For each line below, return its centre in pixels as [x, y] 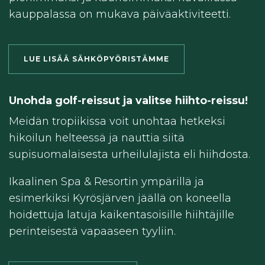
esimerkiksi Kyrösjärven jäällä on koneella [120, 198]
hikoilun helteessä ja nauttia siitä [97, 138]
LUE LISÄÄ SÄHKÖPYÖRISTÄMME [96, 59]
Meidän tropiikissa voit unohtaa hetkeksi [117, 122]
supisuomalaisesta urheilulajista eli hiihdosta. [130, 155]
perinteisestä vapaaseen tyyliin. [92, 232]
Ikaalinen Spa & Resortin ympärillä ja [106, 182]
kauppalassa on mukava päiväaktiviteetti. [121, 14]
